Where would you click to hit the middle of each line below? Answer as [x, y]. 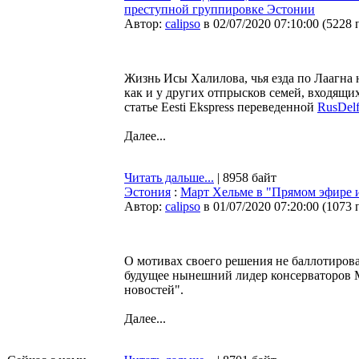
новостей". [154, 290]
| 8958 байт [245, 177]
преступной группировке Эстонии [220, 9]
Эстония [147, 192]
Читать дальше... [169, 177]
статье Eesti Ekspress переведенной [221, 107]
